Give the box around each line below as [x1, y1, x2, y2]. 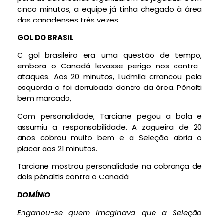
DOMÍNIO [17, 189, 50, 200]
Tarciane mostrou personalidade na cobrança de [17, 161, 202, 172]
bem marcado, [17, 93, 71, 104]
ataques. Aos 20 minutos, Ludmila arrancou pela [17, 71, 202, 82]
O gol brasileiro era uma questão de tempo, [17, 50, 202, 61]
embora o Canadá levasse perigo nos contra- [17, 61, 202, 71]
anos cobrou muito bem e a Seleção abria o [17, 132, 202, 143]
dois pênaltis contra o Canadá [17, 172, 129, 182]
